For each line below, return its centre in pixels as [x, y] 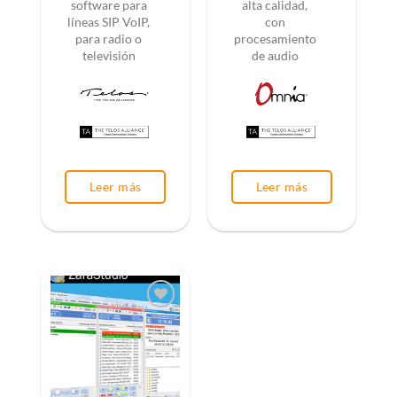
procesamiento [275, 39]
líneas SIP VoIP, [109, 23]
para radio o [109, 39]
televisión [109, 56]
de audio [275, 56]
